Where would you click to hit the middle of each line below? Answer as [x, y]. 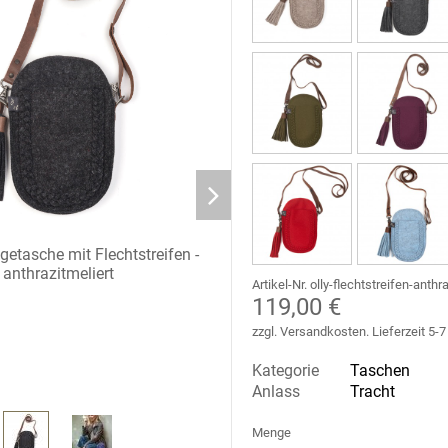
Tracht [373, 391]
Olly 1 [353, 372]
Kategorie [286, 370]
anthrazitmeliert [58, 273]
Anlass [276, 391]
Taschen [380, 370]
